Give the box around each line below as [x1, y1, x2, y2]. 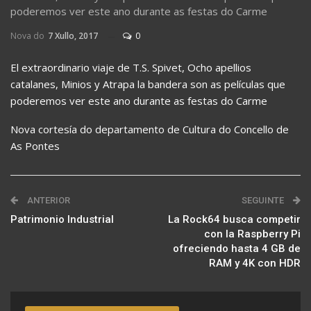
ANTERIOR [25, 195, 70, 206]
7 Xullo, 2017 [48, 30, 98, 42]
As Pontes [10, 139, 60, 153]
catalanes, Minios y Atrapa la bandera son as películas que [10, 77, 285, 92]
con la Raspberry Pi [204, 228, 301, 241]
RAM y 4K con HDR [209, 257, 301, 270]
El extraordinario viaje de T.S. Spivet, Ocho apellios [10, 60, 251, 75]
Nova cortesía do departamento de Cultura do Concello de [10, 122, 289, 137]
